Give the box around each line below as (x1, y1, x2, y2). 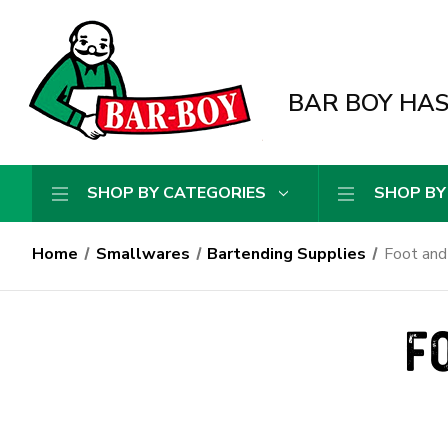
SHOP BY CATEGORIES (87, 182, 266, 205)
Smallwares (95, 243, 190, 266)
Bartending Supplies (207, 243, 367, 266)
